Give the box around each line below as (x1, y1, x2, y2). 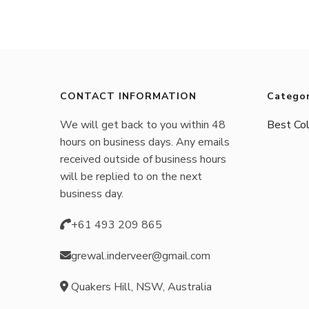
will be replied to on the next (60, 168, 202, 184)
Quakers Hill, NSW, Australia (68, 279, 212, 295)
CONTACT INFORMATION (60, 89, 197, 103)
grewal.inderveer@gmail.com (71, 248, 210, 263)
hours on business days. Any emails (60, 134, 230, 150)
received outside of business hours (60, 151, 226, 167)
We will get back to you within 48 (60, 117, 226, 132)
